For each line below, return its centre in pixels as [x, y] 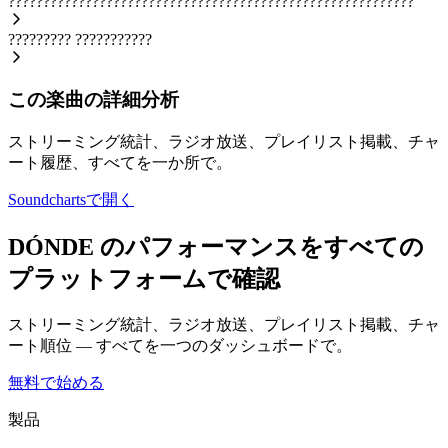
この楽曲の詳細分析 [93, 100]
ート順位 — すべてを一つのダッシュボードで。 [180, 345]
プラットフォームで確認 [144, 278]
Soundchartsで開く [71, 200]
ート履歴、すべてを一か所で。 [120, 163]
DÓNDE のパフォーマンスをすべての [216, 246]
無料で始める [56, 382]
